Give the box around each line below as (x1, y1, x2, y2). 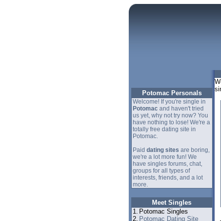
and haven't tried (157, 105, 204, 112)
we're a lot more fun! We (132, 153, 197, 160)
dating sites (146, 147, 179, 153)
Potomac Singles (139, 208, 188, 215)
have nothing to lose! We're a (132, 119, 210, 126)
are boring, (179, 147, 210, 153)
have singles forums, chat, (132, 160, 202, 167)
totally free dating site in (132, 126, 196, 133)
